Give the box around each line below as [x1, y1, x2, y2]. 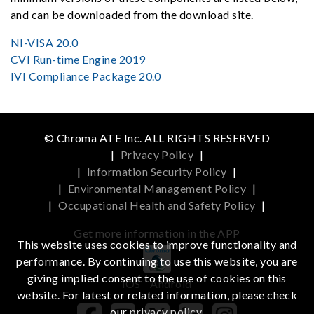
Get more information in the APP [74, 226, 240, 240]
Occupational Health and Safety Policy [58, 198, 256, 212]
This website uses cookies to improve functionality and [17, 238, 297, 251]
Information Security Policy [87, 164, 227, 178]
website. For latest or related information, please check [16, 288, 298, 301]
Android [150, 276, 192, 290]
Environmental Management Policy [67, 181, 247, 195]
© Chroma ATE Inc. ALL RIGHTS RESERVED [43, 130, 271, 144]
